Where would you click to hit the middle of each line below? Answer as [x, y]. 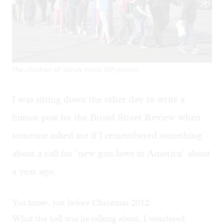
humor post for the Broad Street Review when [106, 117]
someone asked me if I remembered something [107, 135]
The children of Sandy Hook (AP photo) [75, 70]
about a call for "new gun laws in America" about [111, 153]
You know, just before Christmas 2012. [82, 203]
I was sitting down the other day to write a [98, 99]
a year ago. [34, 171]
